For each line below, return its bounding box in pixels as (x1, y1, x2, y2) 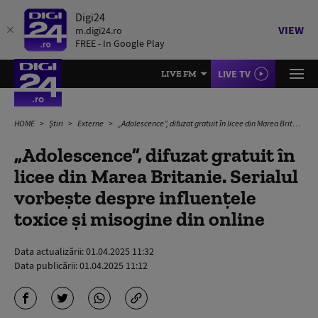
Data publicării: (14, 259, 79, 272)
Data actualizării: (14, 245, 86, 258)
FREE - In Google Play (75, 37, 165, 50)
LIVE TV (218, 67, 251, 80)
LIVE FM (161, 68, 197, 79)
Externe (77, 118, 105, 128)
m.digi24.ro (75, 24, 122, 37)
